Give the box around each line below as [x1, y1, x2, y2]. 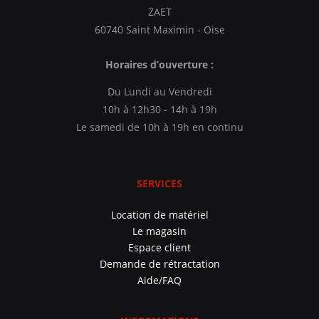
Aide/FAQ [137, 273, 182, 287]
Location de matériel [110, 207, 209, 221]
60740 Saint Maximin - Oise [94, 22, 225, 36]
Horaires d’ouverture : [105, 57, 214, 71]
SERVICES [137, 176, 182, 190]
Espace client [128, 240, 191, 254]
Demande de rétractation [99, 256, 220, 271]
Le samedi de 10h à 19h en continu [75, 120, 244, 134]
